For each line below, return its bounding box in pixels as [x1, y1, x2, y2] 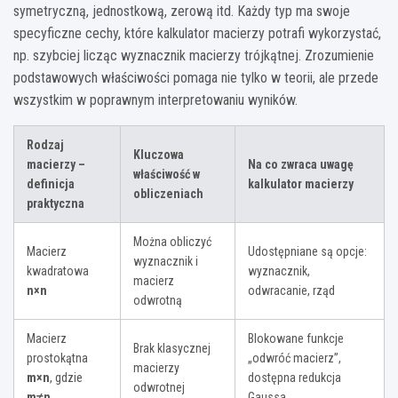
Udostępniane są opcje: [248, 244, 367, 259]
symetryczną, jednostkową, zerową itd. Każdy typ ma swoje [13, 3, 350, 20]
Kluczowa [133, 147, 184, 163]
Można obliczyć [133, 235, 211, 250]
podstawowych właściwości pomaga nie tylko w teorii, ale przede [13, 69, 378, 87]
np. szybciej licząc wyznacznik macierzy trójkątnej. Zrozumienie [13, 47, 374, 65]
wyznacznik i [133, 254, 198, 269]
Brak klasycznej [133, 341, 211, 356]
